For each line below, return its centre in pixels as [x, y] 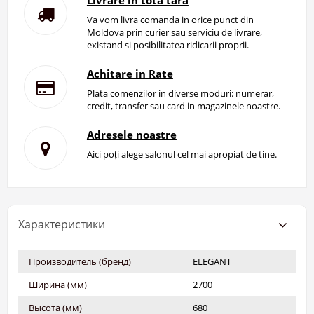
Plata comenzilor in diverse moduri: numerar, [180, 94]
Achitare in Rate [130, 74]
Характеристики [62, 225]
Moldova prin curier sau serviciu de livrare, [174, 33]
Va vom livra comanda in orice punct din [170, 20]
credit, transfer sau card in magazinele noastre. [183, 106]
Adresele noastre [131, 135]
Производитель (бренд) [80, 262]
